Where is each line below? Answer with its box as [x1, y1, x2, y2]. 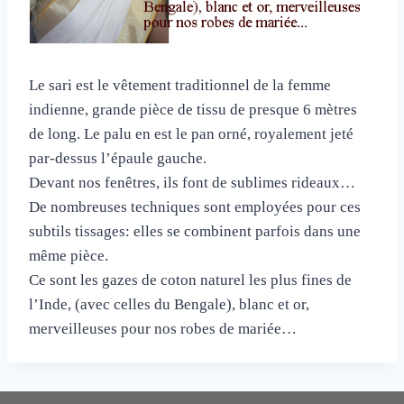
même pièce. [29, 246, 108, 264]
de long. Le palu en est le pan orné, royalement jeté [29, 124, 353, 142]
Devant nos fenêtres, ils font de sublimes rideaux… [29, 173, 355, 191]
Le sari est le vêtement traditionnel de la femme [29, 76, 331, 94]
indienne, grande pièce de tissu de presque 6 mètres [29, 100, 357, 118]
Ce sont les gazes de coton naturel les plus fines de [29, 271, 352, 289]
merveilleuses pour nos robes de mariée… [29, 319, 297, 337]
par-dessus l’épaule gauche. [29, 149, 207, 167]
